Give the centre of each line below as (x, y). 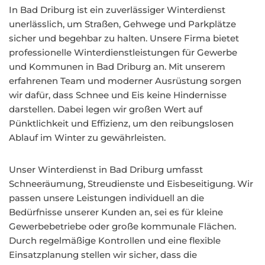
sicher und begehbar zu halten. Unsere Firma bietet (124, 38)
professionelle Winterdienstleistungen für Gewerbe (123, 52)
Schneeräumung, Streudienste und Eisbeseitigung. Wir (131, 184)
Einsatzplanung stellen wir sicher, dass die (103, 255)
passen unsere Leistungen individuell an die (106, 198)
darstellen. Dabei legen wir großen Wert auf (106, 109)
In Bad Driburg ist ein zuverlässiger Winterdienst (117, 10)
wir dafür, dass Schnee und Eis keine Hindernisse (118, 95)
